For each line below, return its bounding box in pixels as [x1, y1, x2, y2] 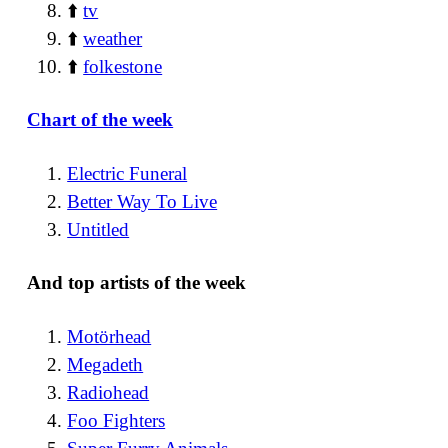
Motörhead [67, 325, 152, 347]
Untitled [67, 218, 130, 240]
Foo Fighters [67, 409, 166, 431]
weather [83, 27, 143, 49]
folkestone [83, 55, 163, 77]
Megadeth [67, 353, 144, 375]
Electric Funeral [67, 162, 188, 184]
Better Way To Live [67, 190, 218, 212]
